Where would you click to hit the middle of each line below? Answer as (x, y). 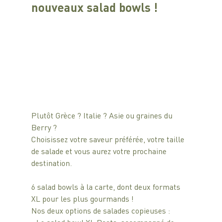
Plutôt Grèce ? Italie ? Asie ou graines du (103, 115)
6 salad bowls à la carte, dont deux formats (107, 187)
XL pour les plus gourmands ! (82, 199)
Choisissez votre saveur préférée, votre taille (109, 139)
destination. (51, 163)
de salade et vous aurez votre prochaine (100, 151)
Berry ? (45, 127)
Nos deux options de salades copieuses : (101, 211)
